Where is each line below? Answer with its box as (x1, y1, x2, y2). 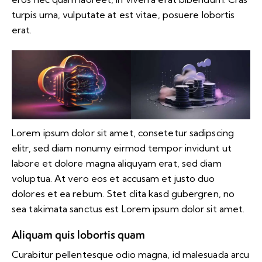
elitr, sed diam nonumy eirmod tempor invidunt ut (12, 142, 232, 154)
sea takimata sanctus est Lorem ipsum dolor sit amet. (12, 202, 245, 215)
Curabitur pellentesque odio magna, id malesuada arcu (12, 248, 250, 260)
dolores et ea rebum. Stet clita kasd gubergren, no (12, 187, 235, 199)
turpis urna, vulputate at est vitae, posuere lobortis (12, 9, 235, 21)
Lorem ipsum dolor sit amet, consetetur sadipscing (12, 126, 234, 139)
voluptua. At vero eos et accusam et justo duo (12, 172, 215, 184)
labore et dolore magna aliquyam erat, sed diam (12, 157, 222, 169)
